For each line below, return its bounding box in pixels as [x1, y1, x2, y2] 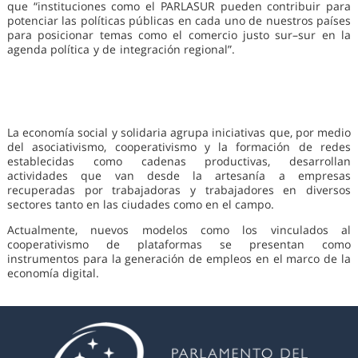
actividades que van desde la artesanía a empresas [6, 167, 352, 183]
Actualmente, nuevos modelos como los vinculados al [6, 221, 352, 237]
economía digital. [6, 265, 99, 280]
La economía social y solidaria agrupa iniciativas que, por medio [6, 124, 352, 140]
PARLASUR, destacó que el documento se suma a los [6, 70, 352, 86]
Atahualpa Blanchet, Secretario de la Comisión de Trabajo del [6, 55, 352, 71]
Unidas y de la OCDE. [6, 98, 120, 114]
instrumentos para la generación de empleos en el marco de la [6, 250, 352, 266]
